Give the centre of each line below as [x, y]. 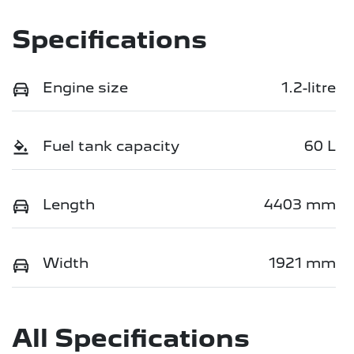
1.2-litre [309, 88]
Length [69, 205]
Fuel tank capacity [111, 146]
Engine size [85, 88]
